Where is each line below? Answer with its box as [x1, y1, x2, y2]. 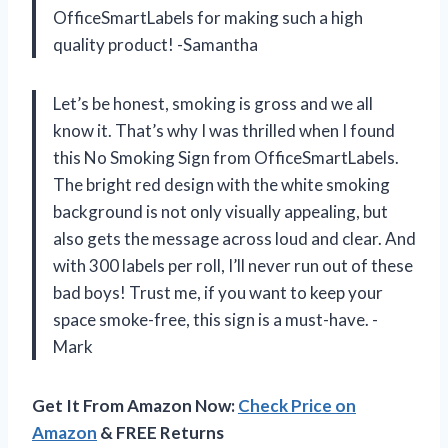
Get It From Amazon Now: [32, 395, 238, 417]
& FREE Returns [97, 422, 224, 444]
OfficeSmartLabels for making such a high [53, 7, 363, 29]
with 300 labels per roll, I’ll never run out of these [53, 255, 413, 277]
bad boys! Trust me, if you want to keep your [53, 282, 383, 304]
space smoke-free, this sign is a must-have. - [53, 309, 378, 331]
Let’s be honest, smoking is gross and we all [53, 93, 373, 115]
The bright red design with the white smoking [53, 174, 390, 196]
